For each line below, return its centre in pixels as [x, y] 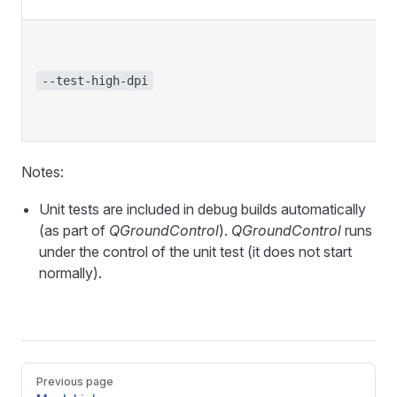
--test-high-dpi [95, 81]
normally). [70, 273]
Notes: [43, 172]
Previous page [75, 381]
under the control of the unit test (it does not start [195, 252]
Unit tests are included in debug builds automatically [202, 209]
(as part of [74, 230]
